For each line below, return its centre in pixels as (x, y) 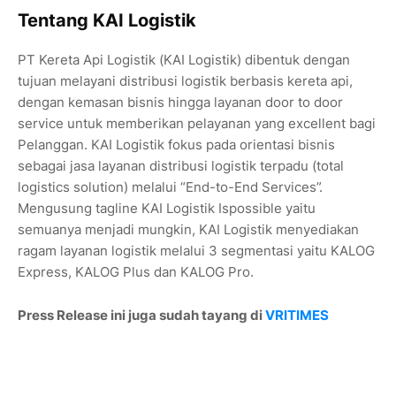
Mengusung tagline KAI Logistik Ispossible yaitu (167, 209)
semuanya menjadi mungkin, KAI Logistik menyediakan (188, 230)
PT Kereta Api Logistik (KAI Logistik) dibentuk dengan (184, 60)
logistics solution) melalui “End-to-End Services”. (170, 187)
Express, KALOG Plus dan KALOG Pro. (136, 272)
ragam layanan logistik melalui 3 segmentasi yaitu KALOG (196, 251)
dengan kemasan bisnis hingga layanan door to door (180, 103)
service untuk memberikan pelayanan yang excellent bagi (197, 124)
